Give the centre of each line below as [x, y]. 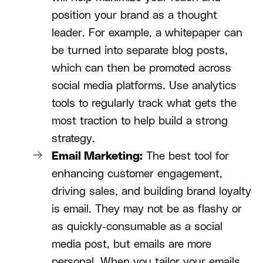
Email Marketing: [97, 157]
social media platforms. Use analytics [144, 86]
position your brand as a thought [134, 16]
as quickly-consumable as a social [137, 227]
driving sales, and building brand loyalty [151, 192]
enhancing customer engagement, [137, 174]
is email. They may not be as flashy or [147, 210]
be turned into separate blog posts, [140, 51]
